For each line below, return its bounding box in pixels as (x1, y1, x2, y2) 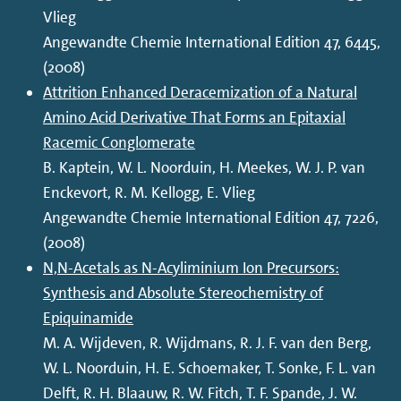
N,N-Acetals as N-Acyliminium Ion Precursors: (43, 258, 340, 278)
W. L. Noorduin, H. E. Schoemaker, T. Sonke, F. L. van (43, 358, 377, 379)
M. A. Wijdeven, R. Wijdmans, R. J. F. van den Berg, (43, 333, 372, 354)
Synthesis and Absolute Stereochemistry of (43, 283, 324, 303)
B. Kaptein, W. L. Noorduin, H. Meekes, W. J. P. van (43, 158, 366, 178)
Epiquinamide (43, 308, 134, 328)
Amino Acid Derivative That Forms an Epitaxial (43, 107, 346, 128)
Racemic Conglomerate (43, 132, 196, 153)
